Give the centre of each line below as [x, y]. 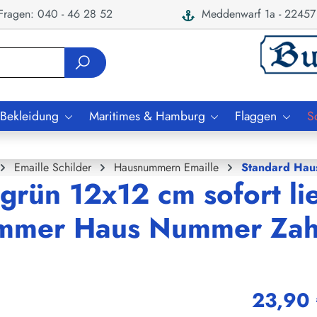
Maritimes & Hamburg [147, 116]
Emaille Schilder [53, 167]
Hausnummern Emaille [166, 167]
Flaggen [256, 116]
